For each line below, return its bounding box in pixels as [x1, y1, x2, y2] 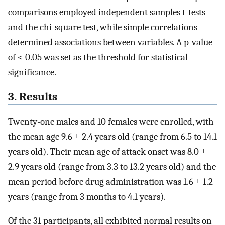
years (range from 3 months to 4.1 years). [8, 191, 166, 202]
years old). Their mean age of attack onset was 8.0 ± [8, 146, 206, 157]
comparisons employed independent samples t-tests [8, 7, 205, 18]
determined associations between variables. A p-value [8, 37, 212, 48]
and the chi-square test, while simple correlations [8, 22, 197, 33]
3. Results [8, 90, 57, 103]
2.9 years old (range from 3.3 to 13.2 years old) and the [8, 161, 216, 172]
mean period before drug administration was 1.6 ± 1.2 [8, 176, 213, 187]
